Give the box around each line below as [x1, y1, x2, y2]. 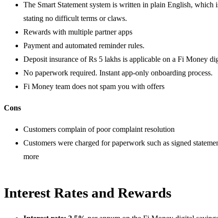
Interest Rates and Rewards [4, 184, 171, 200]
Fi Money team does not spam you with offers [23, 82, 164, 91]
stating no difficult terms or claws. [23, 14, 127, 22]
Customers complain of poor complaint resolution [23, 125, 175, 133]
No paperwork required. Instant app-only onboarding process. [23, 68, 213, 77]
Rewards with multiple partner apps [23, 27, 132, 36]
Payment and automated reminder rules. [23, 41, 145, 50]
